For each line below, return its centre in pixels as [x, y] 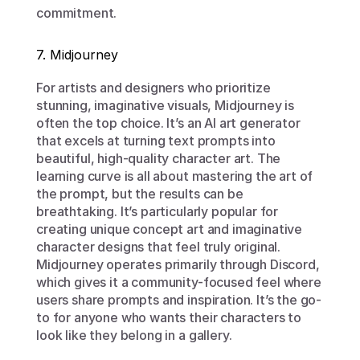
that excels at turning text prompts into [156, 141]
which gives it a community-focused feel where [179, 282]
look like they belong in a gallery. [134, 335]
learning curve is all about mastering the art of [175, 176]
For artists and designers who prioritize [153, 88]
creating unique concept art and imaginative [170, 229]
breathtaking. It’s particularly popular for [157, 211]
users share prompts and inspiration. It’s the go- [179, 300]
